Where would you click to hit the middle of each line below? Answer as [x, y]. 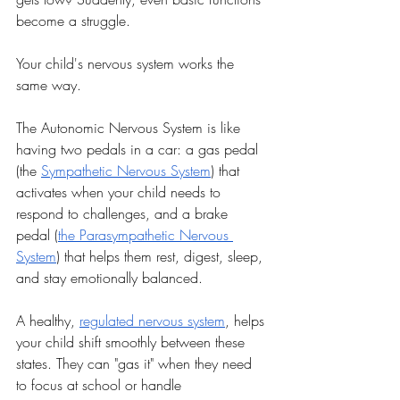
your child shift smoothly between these [133, 342]
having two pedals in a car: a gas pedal [139, 149]
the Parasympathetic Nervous [146, 235]
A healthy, [48, 321]
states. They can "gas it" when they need [136, 363]
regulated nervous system [152, 321]
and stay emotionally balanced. [109, 278]
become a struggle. [73, 21]
